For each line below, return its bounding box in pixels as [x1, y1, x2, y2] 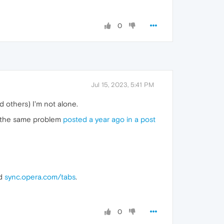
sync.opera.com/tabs [4, 172, 75, 181]
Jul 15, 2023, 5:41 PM [91, 81, 154, 89]
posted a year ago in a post [63, 115, 155, 124]
